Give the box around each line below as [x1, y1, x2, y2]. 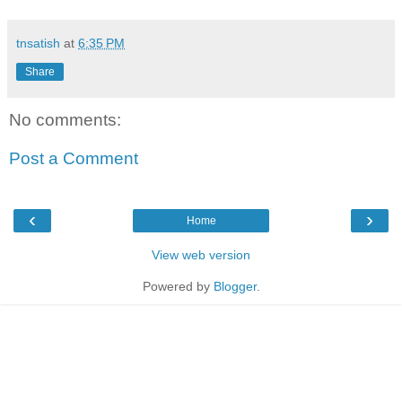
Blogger [213, 278, 257, 293]
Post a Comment [9, 149, 138, 169]
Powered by [142, 278, 214, 293]
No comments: [9, 109, 121, 129]
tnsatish [16, 35, 60, 50]
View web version [152, 247, 250, 262]
